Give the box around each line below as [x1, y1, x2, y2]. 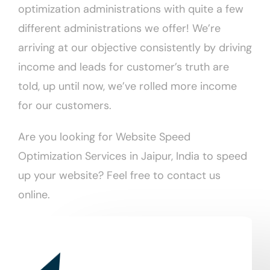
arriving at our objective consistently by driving [18, 40, 252, 55]
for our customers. [18, 98, 111, 113]
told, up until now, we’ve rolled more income [18, 79, 237, 94]
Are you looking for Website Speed [18, 130, 190, 145]
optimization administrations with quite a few [18, 2, 243, 17]
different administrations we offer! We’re [18, 21, 221, 36]
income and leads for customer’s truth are [18, 60, 229, 75]
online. [18, 187, 50, 202]
